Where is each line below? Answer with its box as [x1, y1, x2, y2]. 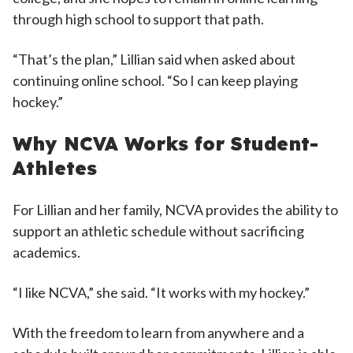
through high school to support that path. [13, 10, 266, 28]
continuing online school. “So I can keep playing [13, 72, 298, 89]
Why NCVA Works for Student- [13, 132, 318, 155]
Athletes [13, 156, 97, 180]
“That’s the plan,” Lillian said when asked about [13, 50, 295, 68]
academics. [13, 243, 83, 261]
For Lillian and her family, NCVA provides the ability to [13, 201, 338, 218]
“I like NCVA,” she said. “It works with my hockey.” [13, 284, 312, 301]
